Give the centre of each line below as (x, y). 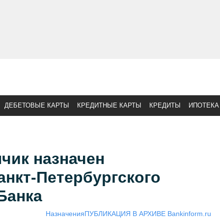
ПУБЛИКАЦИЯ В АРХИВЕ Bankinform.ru (148, 214)
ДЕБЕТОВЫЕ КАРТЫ (37, 105)
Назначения (65, 214)
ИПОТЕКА (204, 105)
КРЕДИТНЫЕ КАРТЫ (109, 105)
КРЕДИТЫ (165, 105)
